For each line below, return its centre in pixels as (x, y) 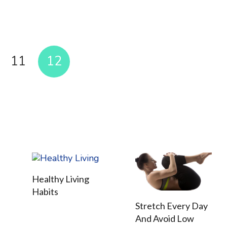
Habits (45, 191)
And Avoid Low (165, 218)
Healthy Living (60, 179)
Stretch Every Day (172, 205)
